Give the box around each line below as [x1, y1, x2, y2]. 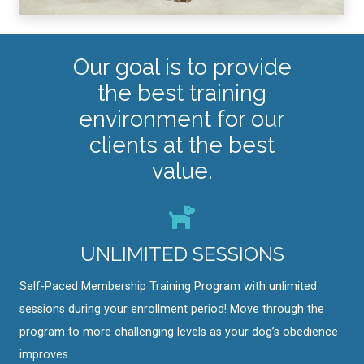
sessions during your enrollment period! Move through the [19, 301, 324, 316]
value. [151, 157, 213, 184]
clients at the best [89, 131, 275, 158]
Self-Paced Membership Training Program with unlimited [19, 279, 317, 293]
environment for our [79, 105, 285, 132]
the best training [97, 79, 266, 106]
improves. [19, 347, 71, 362]
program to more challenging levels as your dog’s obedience [19, 324, 338, 339]
